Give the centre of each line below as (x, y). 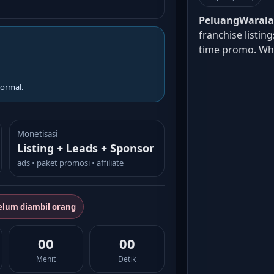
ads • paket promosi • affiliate (70, 163)
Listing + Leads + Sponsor (85, 148)
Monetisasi (37, 134)
